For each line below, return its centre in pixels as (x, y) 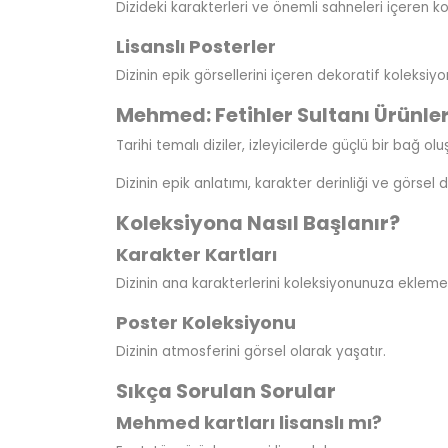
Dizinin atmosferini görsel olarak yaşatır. (250, 351)
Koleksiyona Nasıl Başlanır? (257, 222)
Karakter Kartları (196, 254)
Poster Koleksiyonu (205, 322)
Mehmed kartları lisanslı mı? (248, 422)
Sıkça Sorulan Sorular (225, 390)
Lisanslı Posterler (195, 46)
